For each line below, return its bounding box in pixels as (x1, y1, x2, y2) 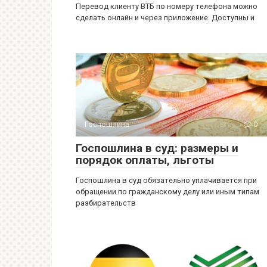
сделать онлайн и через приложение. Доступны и (76, 13, 254, 22)
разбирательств (76, 198, 136, 207)
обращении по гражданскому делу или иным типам (76, 187, 259, 196)
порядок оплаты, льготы (76, 153, 214, 167)
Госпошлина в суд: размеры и (76, 141, 238, 155)
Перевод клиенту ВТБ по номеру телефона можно (76, 2, 257, 11)
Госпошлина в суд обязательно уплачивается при (76, 176, 257, 185)
